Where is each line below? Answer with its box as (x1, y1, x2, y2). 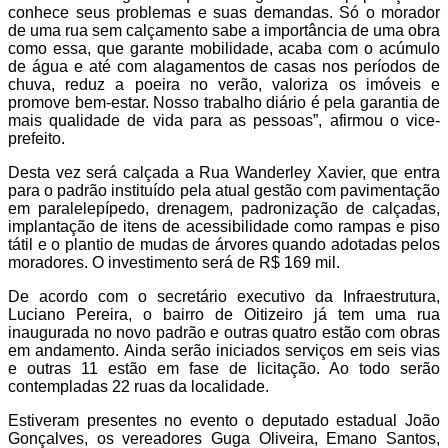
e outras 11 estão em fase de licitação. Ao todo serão (8, 359, 440, 377)
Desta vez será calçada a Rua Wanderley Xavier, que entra (8, 163, 440, 181)
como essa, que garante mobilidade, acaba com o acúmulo (8, 39, 440, 57)
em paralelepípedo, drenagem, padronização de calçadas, (8, 199, 440, 217)
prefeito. (8, 129, 65, 147)
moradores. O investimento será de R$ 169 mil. (8, 253, 340, 271)
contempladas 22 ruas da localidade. (8, 377, 269, 395)
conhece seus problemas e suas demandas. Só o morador (8, 3, 440, 21)
